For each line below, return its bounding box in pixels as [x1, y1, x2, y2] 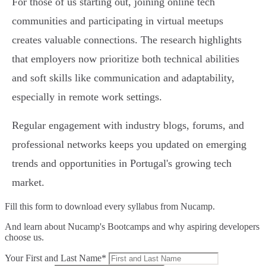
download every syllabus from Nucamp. [65, 201, 215, 212]
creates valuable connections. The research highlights [12, 34, 242, 46]
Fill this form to [5, 201, 65, 212]
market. [12, 176, 45, 189]
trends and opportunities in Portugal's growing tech [12, 157, 232, 170]
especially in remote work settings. [12, 91, 162, 103]
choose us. [5, 232, 44, 243]
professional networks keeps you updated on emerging [12, 138, 246, 151]
